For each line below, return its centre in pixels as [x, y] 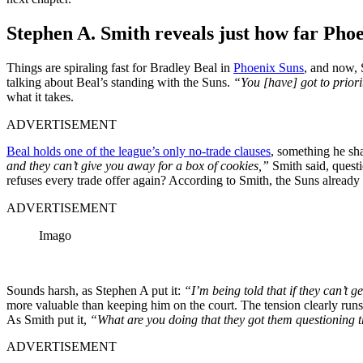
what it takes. [40, 96]
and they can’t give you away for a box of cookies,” [138, 165]
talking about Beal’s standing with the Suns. [118, 82]
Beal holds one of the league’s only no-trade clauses [139, 151]
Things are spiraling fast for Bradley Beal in [120, 67]
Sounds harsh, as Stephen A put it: [95, 290]
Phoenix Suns [269, 67]
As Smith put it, [48, 319]
